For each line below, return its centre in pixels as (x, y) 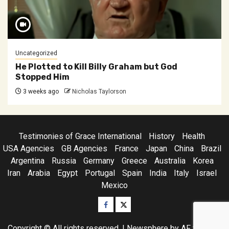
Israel (207, 173)
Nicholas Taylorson (99, 91)
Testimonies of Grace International (80, 136)
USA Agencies (28, 148)
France (126, 148)
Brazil (211, 148)
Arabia (39, 173)
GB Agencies (84, 148)
